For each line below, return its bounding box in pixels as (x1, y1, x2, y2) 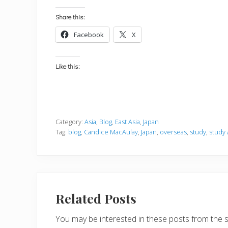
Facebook (74, 30, 104, 39)
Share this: (55, 13, 85, 21)
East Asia (115, 117, 140, 126)
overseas (160, 127, 187, 136)
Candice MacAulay (84, 127, 138, 136)
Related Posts (55, 189, 136, 207)
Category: (55, 117, 84, 126)
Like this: (55, 62, 80, 70)
